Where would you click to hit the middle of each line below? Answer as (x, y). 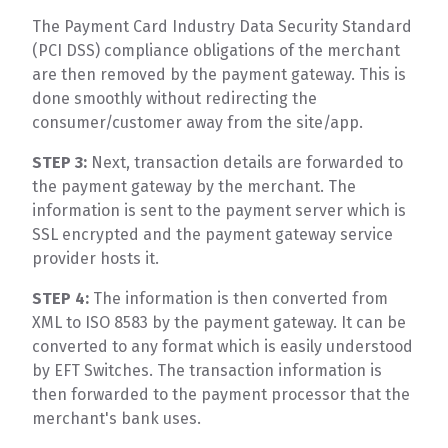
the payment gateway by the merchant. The (194, 186)
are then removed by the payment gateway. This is (219, 74)
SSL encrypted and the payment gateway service (213, 234)
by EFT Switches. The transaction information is (207, 370)
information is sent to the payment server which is (219, 210)
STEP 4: (61, 298)
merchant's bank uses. (117, 418)
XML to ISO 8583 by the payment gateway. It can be (219, 322)
